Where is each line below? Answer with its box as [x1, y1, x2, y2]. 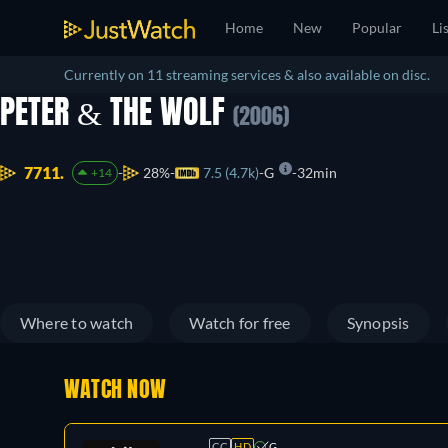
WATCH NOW [64, 380, 167, 402]
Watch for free [189, 313, 291, 332]
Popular [352, 19, 402, 36]
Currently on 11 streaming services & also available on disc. [64, 66, 430, 83]
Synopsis [346, 313, 410, 332]
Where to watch [20, 313, 134, 332]
